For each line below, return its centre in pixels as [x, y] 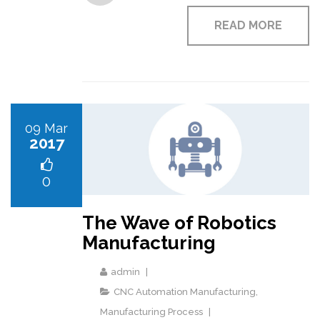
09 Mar [46, 128]
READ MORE [248, 25]
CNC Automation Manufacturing [185, 291]
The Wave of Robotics [179, 222]
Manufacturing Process [151, 311]
